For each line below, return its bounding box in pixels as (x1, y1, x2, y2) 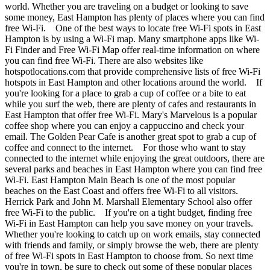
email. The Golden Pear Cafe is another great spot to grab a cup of (5, 131, 256, 142)
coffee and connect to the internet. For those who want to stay (5, 142, 246, 152)
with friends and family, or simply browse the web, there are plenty (5, 239, 259, 250)
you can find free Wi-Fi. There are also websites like (5, 55, 203, 66)
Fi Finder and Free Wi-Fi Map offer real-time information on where (5, 44, 260, 55)
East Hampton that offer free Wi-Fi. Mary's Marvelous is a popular (5, 109, 257, 120)
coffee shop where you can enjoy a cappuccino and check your (5, 120, 244, 131)
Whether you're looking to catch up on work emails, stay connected (5, 228, 260, 239)
